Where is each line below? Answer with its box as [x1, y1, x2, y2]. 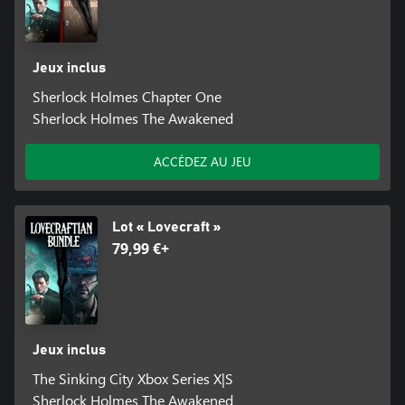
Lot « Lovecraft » [112, 219, 221, 234]
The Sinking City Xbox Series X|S [32, 368, 233, 388]
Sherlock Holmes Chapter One [32, 86, 221, 106]
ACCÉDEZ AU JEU [154, 152, 251, 170]
